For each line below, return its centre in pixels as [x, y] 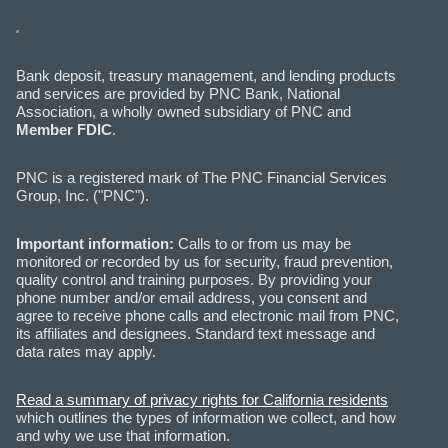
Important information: [95, 244]
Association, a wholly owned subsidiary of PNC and [183, 112]
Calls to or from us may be [262, 244]
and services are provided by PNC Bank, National [178, 94]
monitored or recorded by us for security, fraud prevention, [204, 262]
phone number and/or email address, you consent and [191, 298]
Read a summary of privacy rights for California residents [202, 400]
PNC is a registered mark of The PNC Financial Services [201, 178]
